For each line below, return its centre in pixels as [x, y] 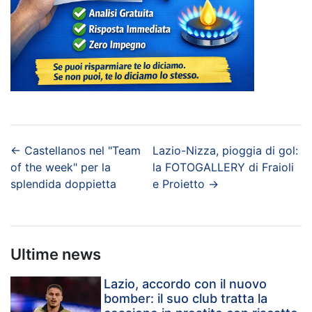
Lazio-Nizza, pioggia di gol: [226, 151]
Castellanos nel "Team [83, 151]
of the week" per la [61, 167]
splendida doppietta [63, 184]
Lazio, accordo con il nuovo [186, 284]
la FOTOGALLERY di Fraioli [224, 167]
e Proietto [179, 184]
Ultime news [56, 255]
